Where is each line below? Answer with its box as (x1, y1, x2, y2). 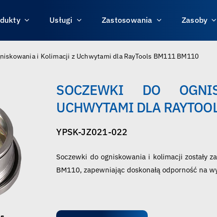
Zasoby (181, 15, 208, 25)
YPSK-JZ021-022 (56, 126, 128, 138)
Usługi (49, 15, 73, 25)
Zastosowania (101, 15, 153, 25)
